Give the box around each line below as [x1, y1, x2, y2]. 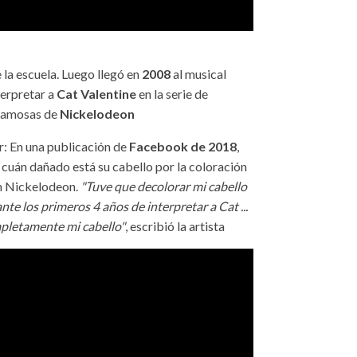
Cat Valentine [57, 85, 137, 101]
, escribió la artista [125, 218, 226, 233]
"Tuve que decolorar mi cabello [80, 178, 248, 194]
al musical [171, 65, 229, 81]
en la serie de [136, 85, 209, 101]
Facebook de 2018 [129, 138, 237, 154]
